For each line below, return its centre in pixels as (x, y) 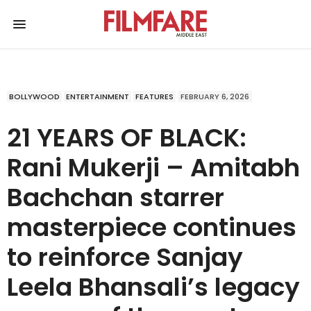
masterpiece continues (152, 227)
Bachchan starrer (116, 197)
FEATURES (154, 96)
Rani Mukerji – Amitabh (153, 167)
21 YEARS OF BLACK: (127, 137)
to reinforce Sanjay (125, 257)
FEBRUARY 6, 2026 (215, 96)
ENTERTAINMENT (98, 96)
